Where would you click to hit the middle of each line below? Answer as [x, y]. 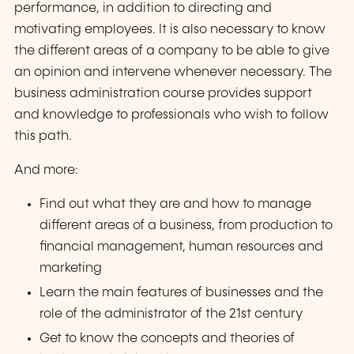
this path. [43, 136]
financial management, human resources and [182, 247]
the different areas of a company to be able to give [172, 51]
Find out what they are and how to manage [176, 205]
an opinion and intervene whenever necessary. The [173, 72]
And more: [46, 171]
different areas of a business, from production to [186, 226]
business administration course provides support [163, 93]
